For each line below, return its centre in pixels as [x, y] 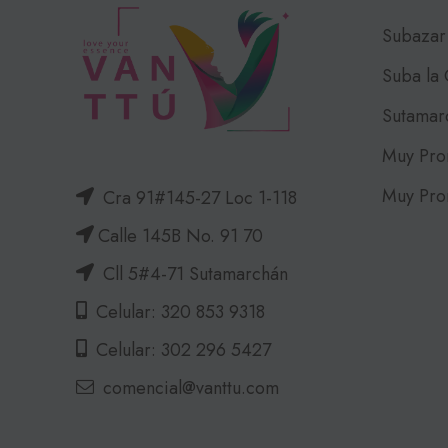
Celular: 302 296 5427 [181, 349]
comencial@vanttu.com [191, 387]
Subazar [413, 35]
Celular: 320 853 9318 [178, 311]
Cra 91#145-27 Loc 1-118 [197, 197]
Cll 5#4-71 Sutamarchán [193, 273]
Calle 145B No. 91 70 [180, 235]
